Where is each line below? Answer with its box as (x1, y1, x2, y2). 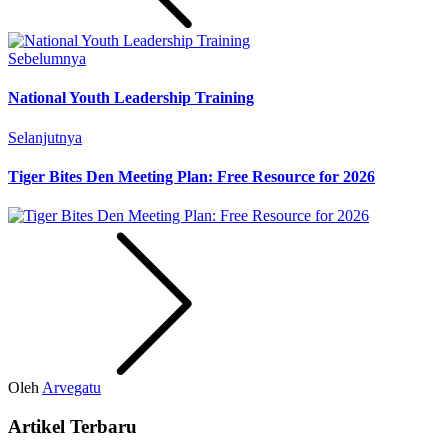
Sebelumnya (8, 50, 86, 68)
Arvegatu (42, 379, 101, 397)
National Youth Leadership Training (8, 89, 254, 107)
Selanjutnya (8, 128, 82, 146)
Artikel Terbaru (8, 415, 137, 437)
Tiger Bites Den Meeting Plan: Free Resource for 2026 (8, 167, 375, 185)
